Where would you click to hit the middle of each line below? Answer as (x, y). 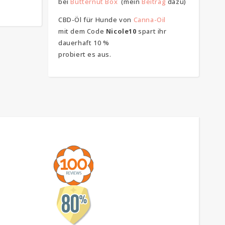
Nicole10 (121, 31)
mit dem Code (82, 31)
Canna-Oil (150, 19)
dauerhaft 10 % (84, 42)
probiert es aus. (85, 54)
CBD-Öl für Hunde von (96, 19)
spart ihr (151, 31)
